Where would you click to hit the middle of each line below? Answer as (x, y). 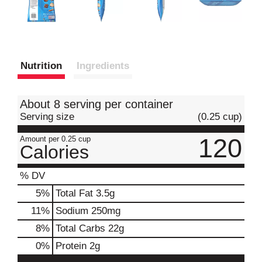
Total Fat (74, 193)
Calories (54, 152)
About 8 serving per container (96, 104)
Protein (71, 246)
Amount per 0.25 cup (55, 139)
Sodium (72, 211)
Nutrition (41, 66)
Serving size (47, 117)
